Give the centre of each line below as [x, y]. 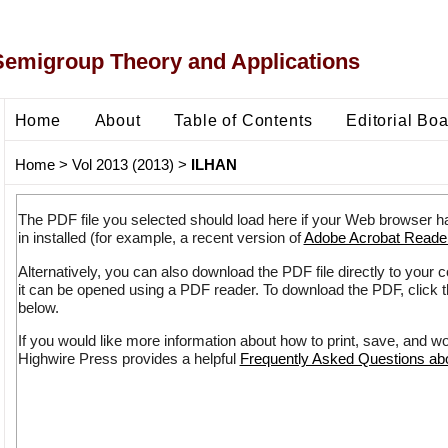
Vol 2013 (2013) [122, 165]
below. [38, 307]
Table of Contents [243, 119]
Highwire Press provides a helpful [128, 359]
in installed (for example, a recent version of [160, 238]
